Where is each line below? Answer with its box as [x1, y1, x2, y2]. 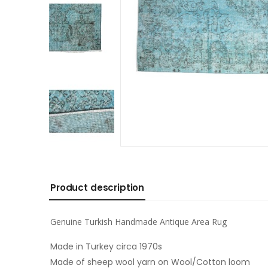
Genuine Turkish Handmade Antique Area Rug [50, 216, 227, 228]
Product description [50, 181, 145, 194]
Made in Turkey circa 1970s [50, 240, 162, 253]
